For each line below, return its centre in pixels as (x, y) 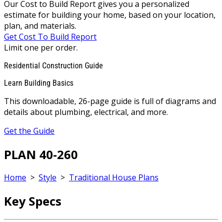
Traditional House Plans (114, 178)
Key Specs (33, 201)
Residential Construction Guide (54, 65)
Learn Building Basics (39, 83)
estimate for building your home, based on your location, (110, 15)
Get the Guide (29, 131)
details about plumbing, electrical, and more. (86, 112)
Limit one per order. (41, 47)
